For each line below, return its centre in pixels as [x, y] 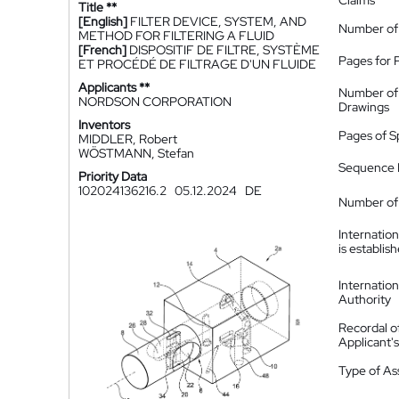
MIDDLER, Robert [128, 139]
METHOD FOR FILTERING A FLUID [176, 36]
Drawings [364, 107]
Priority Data [113, 176]
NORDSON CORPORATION [155, 102]
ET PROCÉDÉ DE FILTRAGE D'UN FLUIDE [197, 64]
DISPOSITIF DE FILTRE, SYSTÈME [224, 50]
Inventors [104, 125]
